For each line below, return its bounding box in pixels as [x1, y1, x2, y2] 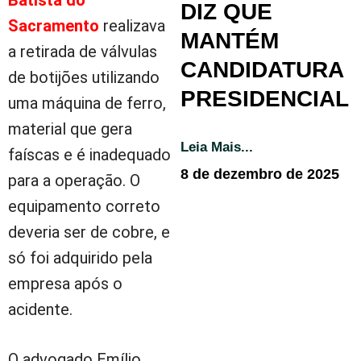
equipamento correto [8, 196, 160, 216]
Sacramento [8, 15, 99, 35]
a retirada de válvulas [8, 41, 157, 61]
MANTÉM [180, 27, 279, 53]
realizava [103, 15, 165, 35]
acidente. [8, 299, 73, 319]
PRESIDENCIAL [180, 85, 349, 111]
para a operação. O [8, 170, 140, 190]
